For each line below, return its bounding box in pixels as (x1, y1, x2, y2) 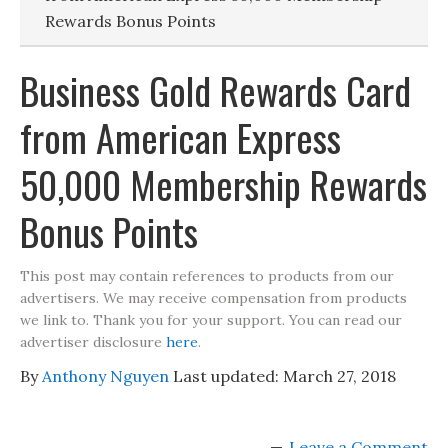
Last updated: (169, 366, 283, 386)
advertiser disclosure (20, 333, 166, 351)
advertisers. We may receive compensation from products (20, 289, 407, 307)
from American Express (20, 109, 341, 165)
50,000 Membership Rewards (20, 156, 427, 212)
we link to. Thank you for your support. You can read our (20, 311, 402, 329)
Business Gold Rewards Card (20, 62, 411, 118)
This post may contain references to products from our (20, 267, 394, 285)
